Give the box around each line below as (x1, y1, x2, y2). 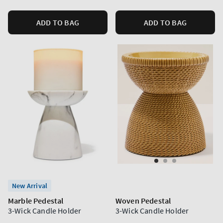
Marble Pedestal (8, 196, 64, 206)
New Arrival (12, 181, 48, 190)
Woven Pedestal (115, 196, 171, 206)
